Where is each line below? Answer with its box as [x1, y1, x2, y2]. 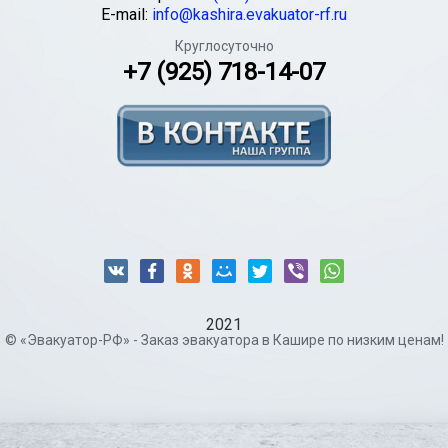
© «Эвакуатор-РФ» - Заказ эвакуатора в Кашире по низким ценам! [4, 331, 444, 348]
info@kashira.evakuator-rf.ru [152, 4, 347, 24]
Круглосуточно [174, 37, 274, 54]
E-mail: [101, 4, 152, 24]
